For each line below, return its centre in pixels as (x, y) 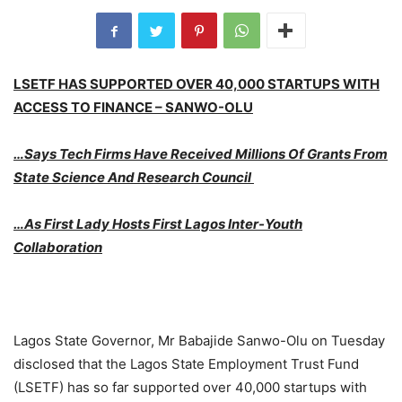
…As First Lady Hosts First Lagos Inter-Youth (158, 224)
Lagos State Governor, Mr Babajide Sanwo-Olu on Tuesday (199, 341)
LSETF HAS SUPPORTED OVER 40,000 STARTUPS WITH (197, 84)
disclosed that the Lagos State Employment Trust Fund (186, 364)
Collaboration (58, 248)
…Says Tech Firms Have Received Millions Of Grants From (201, 154)
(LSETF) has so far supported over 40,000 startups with (190, 388)
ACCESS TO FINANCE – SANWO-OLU (133, 108)
